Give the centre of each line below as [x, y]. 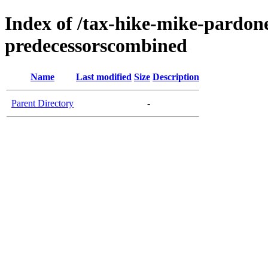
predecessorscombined [96, 46]
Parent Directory [42, 103]
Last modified [104, 77]
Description [176, 77]
